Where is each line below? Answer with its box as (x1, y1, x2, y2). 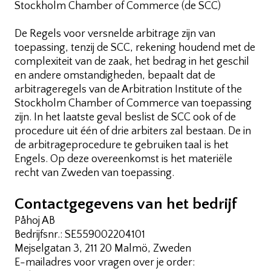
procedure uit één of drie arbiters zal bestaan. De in (15, 125, 251, 137)
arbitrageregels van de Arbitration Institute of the (15, 83, 242, 96)
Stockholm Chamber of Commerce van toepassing (15, 97, 252, 109)
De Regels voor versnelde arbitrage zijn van (15, 27, 215, 40)
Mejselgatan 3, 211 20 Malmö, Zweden (15, 242, 191, 255)
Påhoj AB (15, 214, 55, 227)
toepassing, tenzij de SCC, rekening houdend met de (15, 41, 255, 54)
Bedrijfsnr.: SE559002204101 (15, 228, 145, 241)
